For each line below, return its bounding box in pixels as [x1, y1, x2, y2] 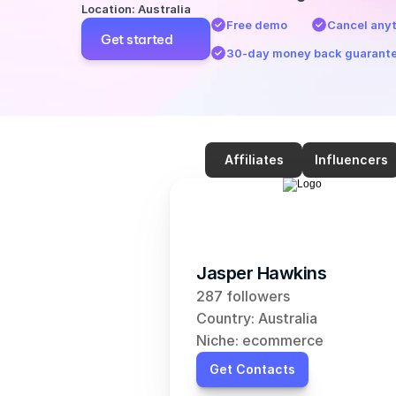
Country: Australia [196, 309, 317, 327]
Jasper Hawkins [196, 263, 326, 284]
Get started [101, 30, 173, 47]
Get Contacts [209, 362, 295, 377]
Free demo [225, 17, 287, 32]
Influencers [314, 152, 388, 167]
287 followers [196, 287, 290, 305]
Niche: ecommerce [196, 331, 324, 349]
